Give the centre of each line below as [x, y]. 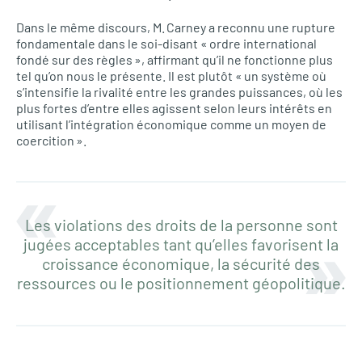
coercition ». [51, 140]
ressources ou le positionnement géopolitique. [181, 283]
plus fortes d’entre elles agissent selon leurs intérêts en [174, 108]
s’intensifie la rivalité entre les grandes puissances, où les [179, 92]
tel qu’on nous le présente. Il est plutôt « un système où [171, 76]
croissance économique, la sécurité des [181, 263]
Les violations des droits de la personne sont [181, 225]
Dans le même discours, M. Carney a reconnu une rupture [176, 27]
